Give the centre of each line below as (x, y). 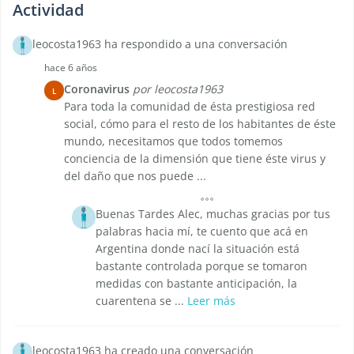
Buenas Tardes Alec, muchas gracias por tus (213, 214)
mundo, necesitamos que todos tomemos (173, 141)
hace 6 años (71, 68)
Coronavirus (97, 89)
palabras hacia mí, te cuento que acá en (202, 232)
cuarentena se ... (141, 301)
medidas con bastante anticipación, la (196, 284)
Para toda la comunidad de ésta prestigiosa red (190, 107)
